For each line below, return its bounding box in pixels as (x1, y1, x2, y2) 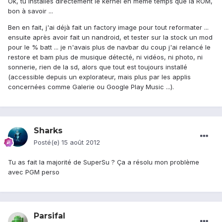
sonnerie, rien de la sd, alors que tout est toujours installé (8, 63, 187, 71)
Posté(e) (34, 138, 61, 147)
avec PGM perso (8, 168, 59, 176)
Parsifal (34, 211, 65, 221)
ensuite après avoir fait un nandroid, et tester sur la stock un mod (8, 33, 213, 42)
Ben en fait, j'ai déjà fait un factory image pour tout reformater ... (8, 23, 209, 32)
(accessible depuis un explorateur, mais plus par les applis (8, 73, 191, 81)
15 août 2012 (61, 138, 100, 147)
